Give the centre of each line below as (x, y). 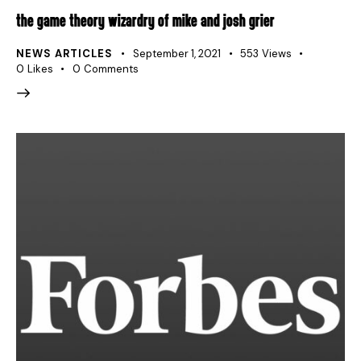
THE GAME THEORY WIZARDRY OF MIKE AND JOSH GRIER (145, 22)
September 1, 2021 (177, 53)
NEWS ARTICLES (64, 53)
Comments (111, 68)
